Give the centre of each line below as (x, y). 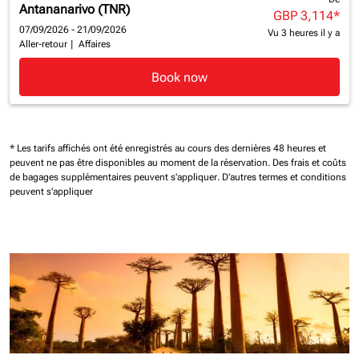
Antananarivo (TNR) (75, 10)
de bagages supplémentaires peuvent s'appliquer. (116, 177)
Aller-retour (43, 44)
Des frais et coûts (309, 163)
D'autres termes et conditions (284, 177)
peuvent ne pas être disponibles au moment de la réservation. (141, 163)
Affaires (95, 44)
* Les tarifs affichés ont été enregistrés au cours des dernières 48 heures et (168, 149)
